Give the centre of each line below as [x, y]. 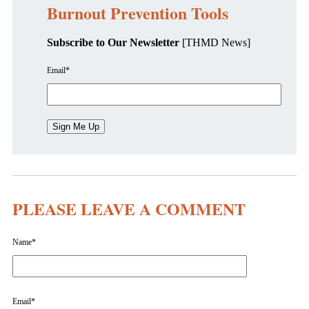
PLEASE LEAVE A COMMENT [129, 209]
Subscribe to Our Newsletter [113, 43]
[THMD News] [215, 43]
